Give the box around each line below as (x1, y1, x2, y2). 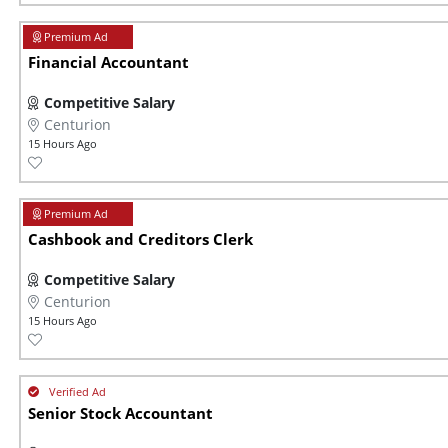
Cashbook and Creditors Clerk (28, 229, 253, 251)
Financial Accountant (28, 52, 189, 74)
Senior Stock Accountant (28, 403, 213, 425)
